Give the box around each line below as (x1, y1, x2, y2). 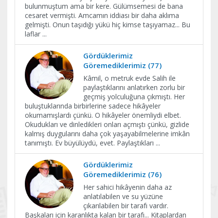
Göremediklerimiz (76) (83, 169, 162, 179)
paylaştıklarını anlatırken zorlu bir (83, 83, 185, 92)
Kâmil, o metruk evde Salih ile (83, 73, 176, 83)
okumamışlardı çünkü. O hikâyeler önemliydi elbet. (25, 110, 181, 120)
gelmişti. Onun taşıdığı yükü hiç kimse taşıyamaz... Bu (25, 20, 190, 29)
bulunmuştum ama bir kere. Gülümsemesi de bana (25, 1, 183, 11)
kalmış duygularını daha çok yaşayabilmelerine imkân (25, 129, 190, 138)
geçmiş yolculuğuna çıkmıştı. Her (83, 92, 185, 101)
